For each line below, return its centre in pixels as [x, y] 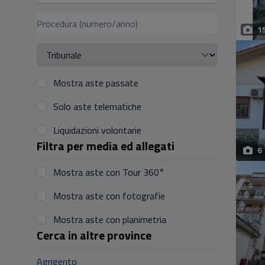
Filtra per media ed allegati [106, 146]
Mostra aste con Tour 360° [109, 172]
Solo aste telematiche [97, 106]
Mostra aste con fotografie [109, 196]
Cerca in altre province [94, 235]
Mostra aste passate [96, 83]
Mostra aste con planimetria [110, 219]
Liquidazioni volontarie [97, 130]
